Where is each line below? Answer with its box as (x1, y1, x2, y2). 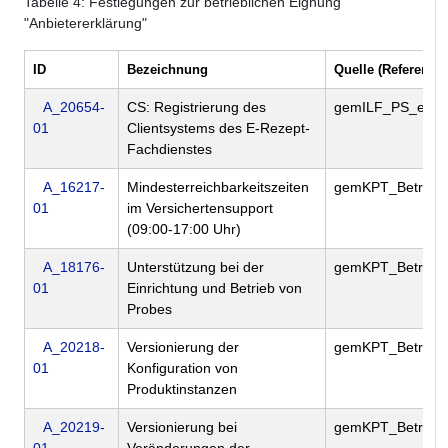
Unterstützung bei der (127, 259, 264, 276)
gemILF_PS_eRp (334, 99, 443, 116)
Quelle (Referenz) (334, 62, 440, 78)
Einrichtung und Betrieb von (127, 280, 302, 297)
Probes (127, 301, 172, 318)
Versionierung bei (127, 419, 237, 436)
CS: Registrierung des (127, 99, 266, 116)
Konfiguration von (127, 360, 238, 377)
